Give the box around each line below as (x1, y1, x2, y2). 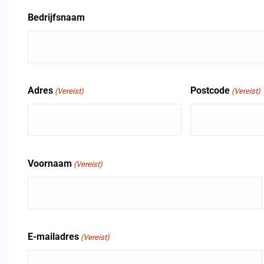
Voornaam (28, 158, 72, 169)
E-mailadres (28, 231, 79, 242)
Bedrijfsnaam (28, 12, 85, 23)
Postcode (190, 85, 230, 96)
